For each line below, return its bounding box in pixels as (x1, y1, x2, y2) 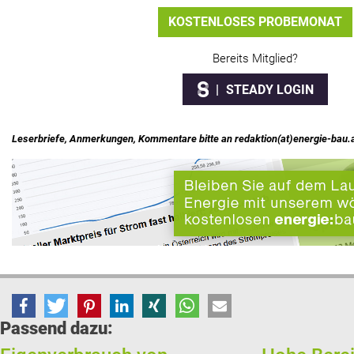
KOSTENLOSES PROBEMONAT (168, 14, 343, 30)
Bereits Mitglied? (213, 51, 299, 66)
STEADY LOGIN (225, 82, 314, 98)
